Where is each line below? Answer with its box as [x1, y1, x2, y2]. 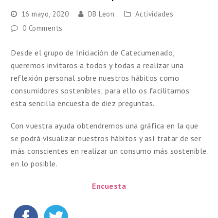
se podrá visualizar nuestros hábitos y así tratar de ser [11, 133, 201, 143]
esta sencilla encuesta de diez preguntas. [11, 98, 155, 108]
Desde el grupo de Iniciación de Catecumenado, [11, 48, 175, 57]
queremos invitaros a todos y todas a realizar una [11, 60, 184, 70]
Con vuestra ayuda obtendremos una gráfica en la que [11, 121, 199, 130]
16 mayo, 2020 [21, 9, 69, 18]
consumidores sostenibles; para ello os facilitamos [11, 86, 190, 95]
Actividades [135, 9, 174, 18]
